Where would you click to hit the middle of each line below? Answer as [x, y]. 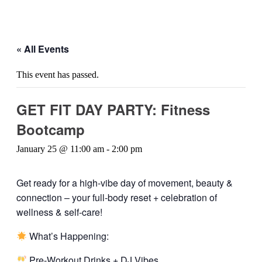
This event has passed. [58, 75]
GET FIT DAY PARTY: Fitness [113, 109]
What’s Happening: [68, 236]
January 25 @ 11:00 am [60, 149]
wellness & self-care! [59, 212]
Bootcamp [51, 129]
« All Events [43, 49]
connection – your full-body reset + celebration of [117, 197]
